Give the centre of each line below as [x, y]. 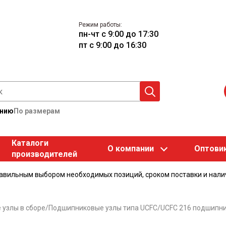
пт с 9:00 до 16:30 [113, 45]
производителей [44, 154]
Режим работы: [101, 24]
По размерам [37, 111]
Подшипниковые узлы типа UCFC [103, 208]
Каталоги [30, 143]
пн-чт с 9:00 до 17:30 [119, 34]
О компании [130, 149]
